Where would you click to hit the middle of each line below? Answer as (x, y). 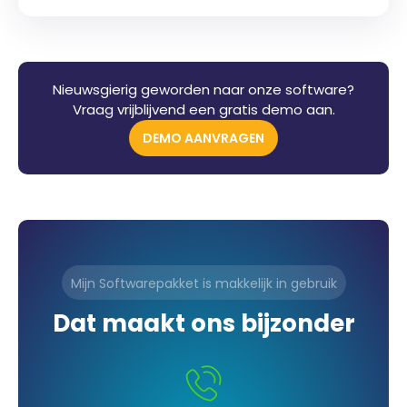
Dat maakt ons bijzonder (203, 323)
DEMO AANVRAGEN (203, 138)
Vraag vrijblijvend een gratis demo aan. (203, 109)
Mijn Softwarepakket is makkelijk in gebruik (203, 283)
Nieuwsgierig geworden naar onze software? (203, 89)
